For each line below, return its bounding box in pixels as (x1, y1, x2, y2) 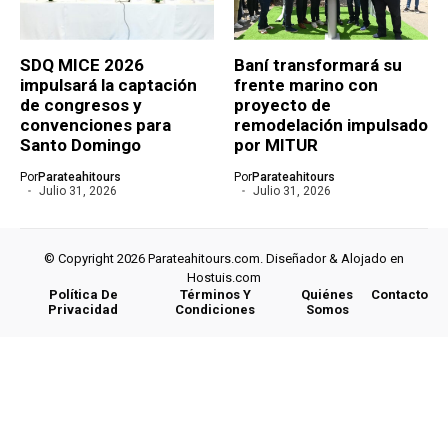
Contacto (370, 286, 428, 302)
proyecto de (234, 94, 331, 115)
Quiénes (301, 286, 354, 302)
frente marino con (234, 74, 378, 95)
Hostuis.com (187, 269, 261, 285)
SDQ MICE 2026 (20, 54, 144, 75)
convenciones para (20, 114, 171, 135)
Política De (48, 286, 118, 302)
